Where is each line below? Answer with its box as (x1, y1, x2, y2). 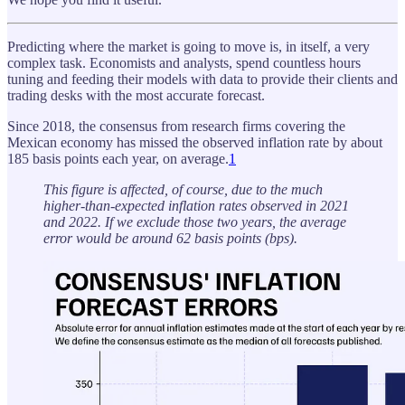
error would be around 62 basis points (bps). (43, 230, 297, 246)
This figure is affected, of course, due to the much (43, 181, 323, 197)
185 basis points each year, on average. (7, 150, 229, 166)
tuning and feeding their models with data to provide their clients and (7, 71, 398, 87)
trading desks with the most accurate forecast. (7, 87, 265, 103)
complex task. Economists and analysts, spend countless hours (7, 54, 361, 71)
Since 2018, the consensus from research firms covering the (7, 118, 345, 134)
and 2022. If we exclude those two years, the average (43, 213, 346, 230)
